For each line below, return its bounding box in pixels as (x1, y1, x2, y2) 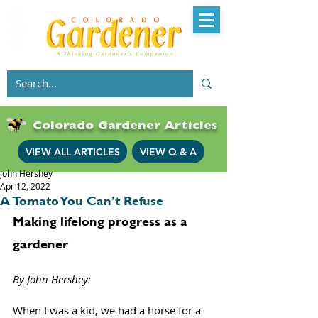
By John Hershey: (13, 272, 94, 286)
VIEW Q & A (140, 145, 197, 158)
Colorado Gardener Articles (33, 121, 217, 133)
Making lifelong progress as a (13, 214, 191, 229)
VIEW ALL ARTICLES (25, 145, 120, 158)
